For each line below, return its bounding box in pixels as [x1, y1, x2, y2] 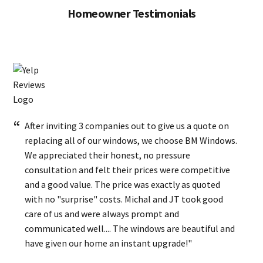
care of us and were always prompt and [25, 207, 180, 220]
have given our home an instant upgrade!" [25, 237, 193, 249]
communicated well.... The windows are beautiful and [25, 222, 235, 234]
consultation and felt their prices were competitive [25, 163, 231, 176]
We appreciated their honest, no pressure [25, 149, 191, 161]
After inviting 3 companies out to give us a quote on [25, 119, 230, 131]
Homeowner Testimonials [67, 5, 196, 21]
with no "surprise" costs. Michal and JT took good [25, 193, 224, 205]
